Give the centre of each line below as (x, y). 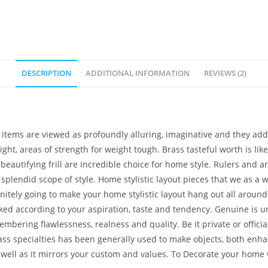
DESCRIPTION (46, 74)
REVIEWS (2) (225, 74)
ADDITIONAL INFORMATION (138, 74)
